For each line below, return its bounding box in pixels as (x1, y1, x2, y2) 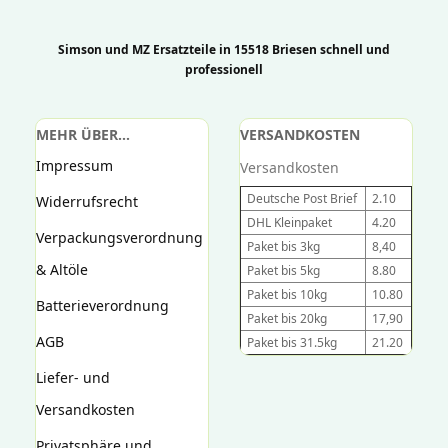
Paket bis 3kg (247, 238, 320, 255)
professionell (185, 61, 263, 78)
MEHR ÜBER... (36, 125, 130, 144)
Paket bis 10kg (247, 286, 327, 303)
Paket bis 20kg (247, 310, 327, 327)
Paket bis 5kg (247, 262, 320, 279)
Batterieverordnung (36, 296, 169, 315)
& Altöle (36, 260, 88, 279)
